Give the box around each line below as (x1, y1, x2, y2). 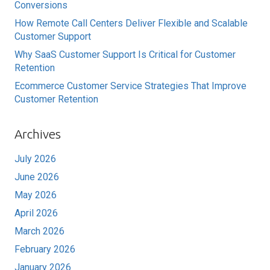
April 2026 (14, 207, 58, 219)
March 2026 (14, 225, 64, 237)
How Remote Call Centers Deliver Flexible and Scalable (14, 17, 248, 30)
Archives (14, 127, 61, 142)
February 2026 (14, 243, 75, 256)
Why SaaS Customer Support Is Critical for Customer (14, 49, 236, 61)
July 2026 (14, 153, 56, 165)
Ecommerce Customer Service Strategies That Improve (14, 80, 246, 92)
